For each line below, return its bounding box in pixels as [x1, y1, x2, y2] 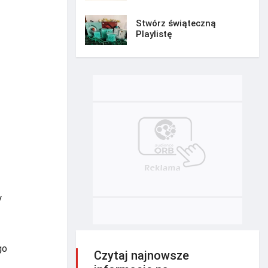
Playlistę [136, 28, 172, 39]
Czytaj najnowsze [94, 248, 189, 263]
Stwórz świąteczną [136, 17, 216, 29]
